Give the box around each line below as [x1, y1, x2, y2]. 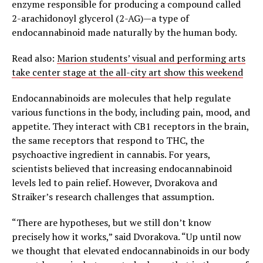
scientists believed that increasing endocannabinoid [12, 162, 232, 176]
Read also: [12, 52, 57, 65]
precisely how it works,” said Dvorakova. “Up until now [12, 230, 241, 244]
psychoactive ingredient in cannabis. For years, [12, 148, 210, 161]
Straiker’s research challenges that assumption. [12, 190, 214, 204]
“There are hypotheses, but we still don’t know [12, 216, 211, 230]
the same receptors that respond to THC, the [12, 134, 204, 147]
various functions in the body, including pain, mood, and [12, 106, 250, 119]
